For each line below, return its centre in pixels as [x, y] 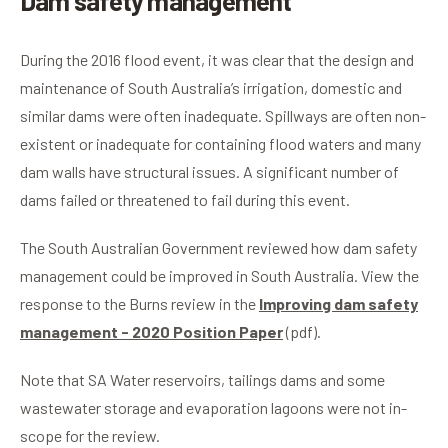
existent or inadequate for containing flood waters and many [220, 144]
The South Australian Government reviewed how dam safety [218, 248]
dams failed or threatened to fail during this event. [185, 200]
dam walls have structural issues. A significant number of [209, 172]
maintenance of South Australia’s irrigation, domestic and [211, 88]
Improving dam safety [338, 304]
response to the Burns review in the [139, 304]
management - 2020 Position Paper [151, 332]
